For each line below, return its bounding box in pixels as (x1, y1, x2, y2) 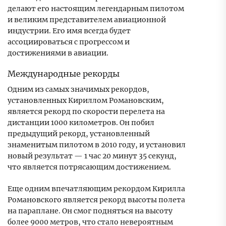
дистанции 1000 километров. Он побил (8, 118, 154, 128)
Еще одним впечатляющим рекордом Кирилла (8, 184, 185, 194)
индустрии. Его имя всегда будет (8, 26, 131, 36)
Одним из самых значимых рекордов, (8, 85, 149, 94)
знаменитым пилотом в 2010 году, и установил (8, 140, 186, 150)
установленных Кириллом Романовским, (8, 96, 164, 105)
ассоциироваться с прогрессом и (8, 37, 130, 47)
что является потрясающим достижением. (8, 162, 171, 172)
